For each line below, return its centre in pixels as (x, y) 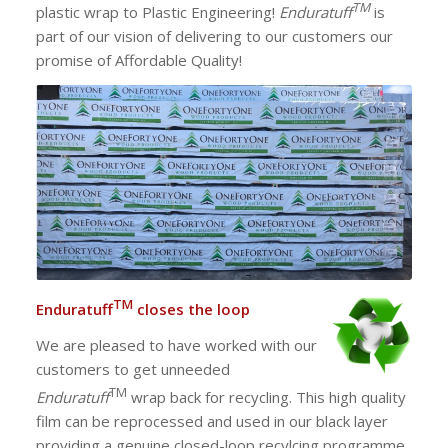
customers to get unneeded (132, 369)
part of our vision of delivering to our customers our (214, 35)
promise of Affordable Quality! (138, 59)
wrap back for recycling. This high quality (266, 397)
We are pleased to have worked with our (176, 345)
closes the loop (191, 308)
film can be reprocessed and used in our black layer (211, 421)
